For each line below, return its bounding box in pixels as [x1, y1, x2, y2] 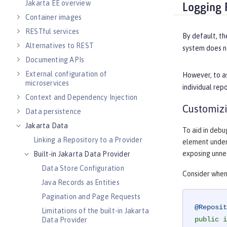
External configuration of [25, 70, 107, 78]
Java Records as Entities [42, 178, 120, 186]
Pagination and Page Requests [42, 193, 141, 201]
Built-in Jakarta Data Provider [33, 150, 130, 158]
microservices [25, 79, 69, 87]
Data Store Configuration [42, 164, 124, 172]
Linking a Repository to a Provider [33, 136, 142, 144]
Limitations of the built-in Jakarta [42, 207, 149, 215]
